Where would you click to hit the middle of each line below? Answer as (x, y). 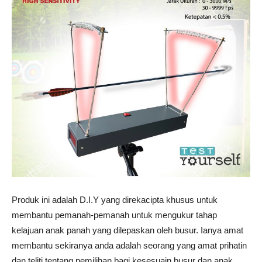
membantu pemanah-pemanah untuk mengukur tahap (114, 215)
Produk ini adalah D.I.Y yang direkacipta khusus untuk (115, 200)
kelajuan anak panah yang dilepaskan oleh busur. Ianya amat (127, 230)
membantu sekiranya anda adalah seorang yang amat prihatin (129, 245)
